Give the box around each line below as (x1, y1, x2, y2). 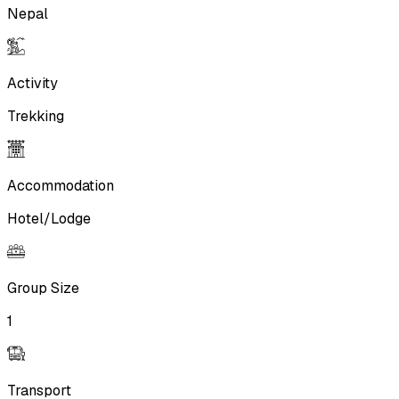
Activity (7, 74, 58, 94)
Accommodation (7, 176, 114, 196)
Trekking (7, 107, 64, 126)
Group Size (7, 279, 79, 298)
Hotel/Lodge (7, 209, 91, 229)
